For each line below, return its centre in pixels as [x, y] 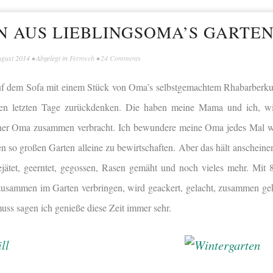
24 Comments [121, 58]
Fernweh [82, 58]
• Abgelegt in [50, 58]
